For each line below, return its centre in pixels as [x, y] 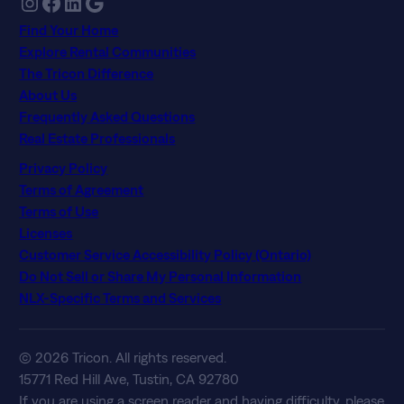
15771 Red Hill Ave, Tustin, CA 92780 [129, 379]
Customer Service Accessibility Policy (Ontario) [165, 255]
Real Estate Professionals [97, 138]
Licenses [46, 233]
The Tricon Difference [87, 73]
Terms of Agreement [82, 190]
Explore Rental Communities [108, 51]
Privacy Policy [64, 168]
